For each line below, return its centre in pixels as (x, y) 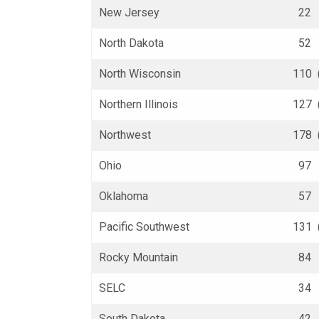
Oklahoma (124, 196)
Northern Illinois (139, 104)
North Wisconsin (140, 74)
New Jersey (130, 12)
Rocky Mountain (139, 257)
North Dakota (132, 43)
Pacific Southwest (145, 227)
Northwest (125, 135)
